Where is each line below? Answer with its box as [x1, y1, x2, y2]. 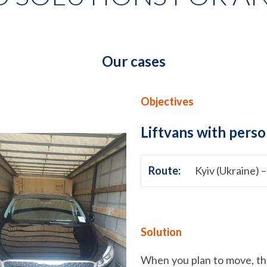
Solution [141, 225, 182, 239]
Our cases [101, 52, 166, 70]
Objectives [141, 95, 194, 108]
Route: [148, 164, 181, 178]
